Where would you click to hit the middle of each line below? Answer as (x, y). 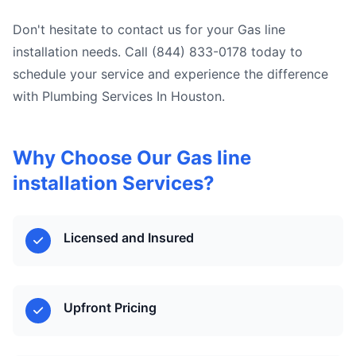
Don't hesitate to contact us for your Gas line (149, 29)
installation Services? (114, 183)
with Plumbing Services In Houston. (119, 96)
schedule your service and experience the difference (170, 74)
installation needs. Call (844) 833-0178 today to (158, 52)
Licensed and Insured (129, 238)
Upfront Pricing (110, 308)
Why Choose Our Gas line (132, 158)
